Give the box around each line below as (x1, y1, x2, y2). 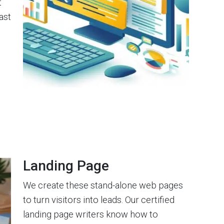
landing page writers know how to (23, 208, 158, 219)
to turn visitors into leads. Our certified (23, 194, 174, 205)
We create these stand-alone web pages (23, 179, 183, 190)
